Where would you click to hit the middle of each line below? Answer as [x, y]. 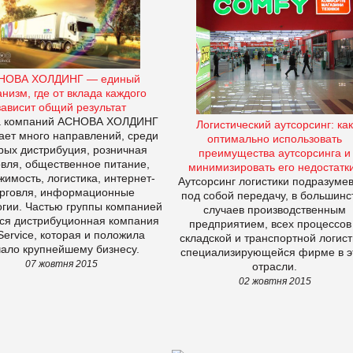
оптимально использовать [275, 139]
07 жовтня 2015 [61, 263]
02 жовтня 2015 [275, 281]
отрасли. [275, 267]
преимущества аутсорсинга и [275, 153]
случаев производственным [275, 210]
